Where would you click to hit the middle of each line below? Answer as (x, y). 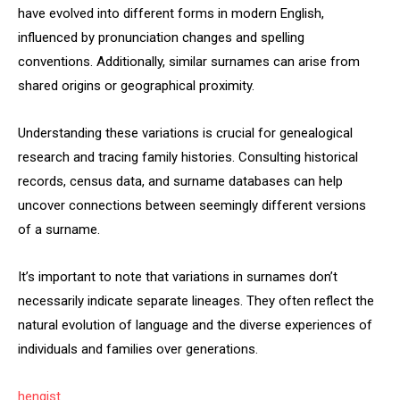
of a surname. (59, 229)
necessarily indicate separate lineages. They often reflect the (196, 301)
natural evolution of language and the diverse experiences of (195, 325)
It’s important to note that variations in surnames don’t (178, 277)
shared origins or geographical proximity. (136, 86)
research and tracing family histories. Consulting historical (188, 157)
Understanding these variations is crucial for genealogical (185, 133)
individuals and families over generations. (138, 349)
